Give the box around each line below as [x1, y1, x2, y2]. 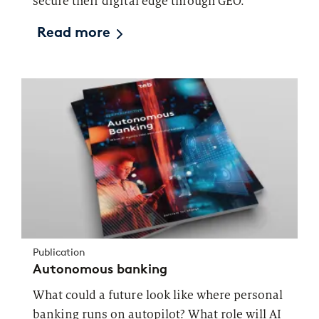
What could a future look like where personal [33, 288, 283, 303]
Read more [37, 26, 111, 41]
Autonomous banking [33, 261, 167, 278]
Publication [33, 246, 85, 259]
